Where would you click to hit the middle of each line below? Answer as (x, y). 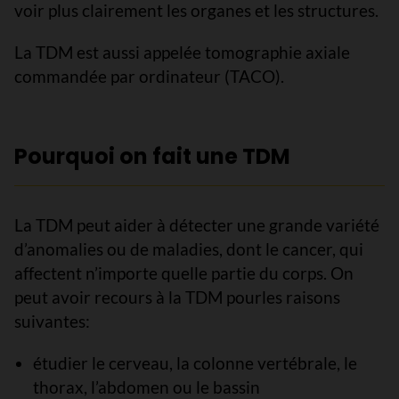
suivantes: (52, 321)
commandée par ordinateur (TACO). (149, 76)
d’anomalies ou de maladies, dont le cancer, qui (189, 249)
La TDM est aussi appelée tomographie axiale (182, 52)
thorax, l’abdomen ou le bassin (146, 387)
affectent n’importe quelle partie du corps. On (184, 273)
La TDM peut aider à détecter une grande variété (197, 225)
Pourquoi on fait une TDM (152, 156)
